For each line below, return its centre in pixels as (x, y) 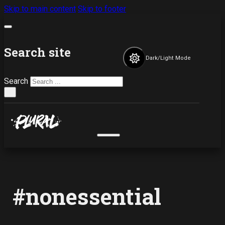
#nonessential (87, 197)
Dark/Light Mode (168, 58)
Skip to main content (40, 9)
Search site (37, 52)
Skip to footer (102, 9)
